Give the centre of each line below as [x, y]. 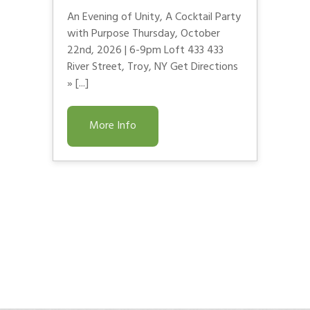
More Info [113, 126]
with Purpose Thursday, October [144, 34]
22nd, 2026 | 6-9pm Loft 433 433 [145, 50]
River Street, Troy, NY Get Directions [153, 67]
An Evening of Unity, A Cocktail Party [154, 17]
